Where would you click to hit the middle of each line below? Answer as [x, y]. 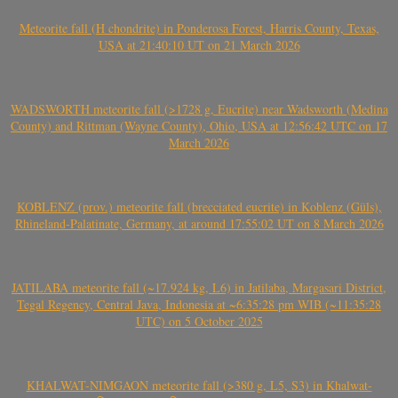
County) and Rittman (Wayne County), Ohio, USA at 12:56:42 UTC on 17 [199, 125]
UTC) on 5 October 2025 [199, 321]
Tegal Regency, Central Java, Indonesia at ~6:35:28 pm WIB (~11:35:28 [199, 304]
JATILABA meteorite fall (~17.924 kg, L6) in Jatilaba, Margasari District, [199, 287]
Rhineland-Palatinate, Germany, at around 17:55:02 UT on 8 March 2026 [199, 223]
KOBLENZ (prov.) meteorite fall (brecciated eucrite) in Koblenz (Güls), [199, 206]
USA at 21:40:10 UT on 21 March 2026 [199, 44]
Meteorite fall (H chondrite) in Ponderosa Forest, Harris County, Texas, [199, 28]
